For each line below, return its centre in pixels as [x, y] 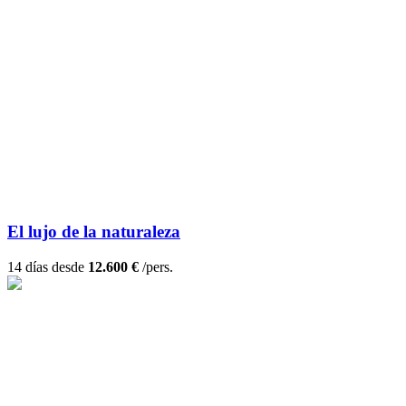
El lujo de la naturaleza [94, 232]
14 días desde [48, 267]
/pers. [156, 267]
